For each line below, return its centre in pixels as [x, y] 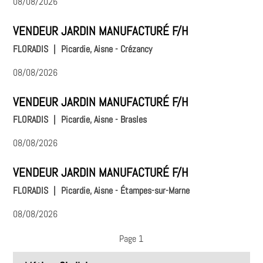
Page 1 [131, 238]
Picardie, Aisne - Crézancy [107, 49]
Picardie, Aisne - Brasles [104, 120]
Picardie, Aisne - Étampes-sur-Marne [126, 190]
